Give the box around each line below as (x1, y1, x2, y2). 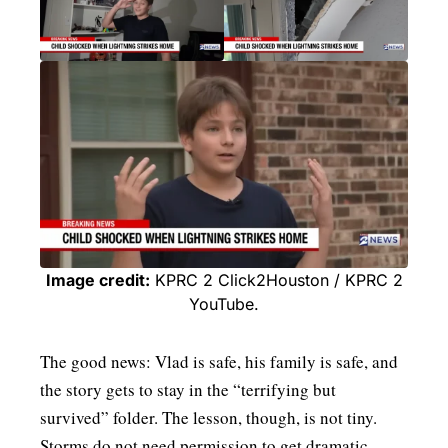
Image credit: (45, 270, 150, 291)
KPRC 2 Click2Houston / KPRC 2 (149, 270, 403, 291)
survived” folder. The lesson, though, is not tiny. (40, 406, 377, 430)
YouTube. (189, 294, 259, 315)
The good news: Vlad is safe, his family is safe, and (40, 350, 398, 374)
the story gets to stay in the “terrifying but (40, 378, 336, 402)
